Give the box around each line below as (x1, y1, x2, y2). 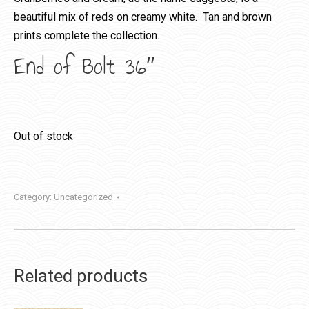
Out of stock (14, 130, 73, 143)
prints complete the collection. (14, 29, 159, 42)
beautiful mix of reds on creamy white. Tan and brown (14, 10, 272, 23)
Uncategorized (54, 192, 113, 202)
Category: (14, 192, 54, 202)
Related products (14, 266, 148, 286)
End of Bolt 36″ (14, 48, 155, 84)
